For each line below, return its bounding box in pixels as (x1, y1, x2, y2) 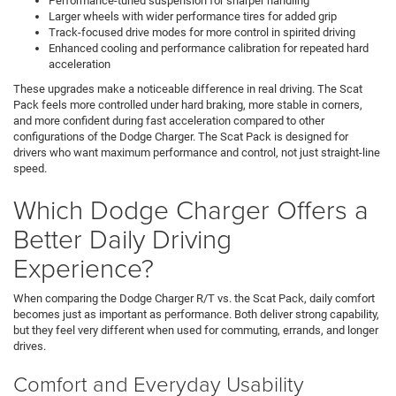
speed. (13, 161, 47, 175)
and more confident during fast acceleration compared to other (13, 113, 324, 127)
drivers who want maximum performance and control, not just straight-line (13, 145, 380, 159)
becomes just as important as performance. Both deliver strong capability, (13, 307, 379, 321)
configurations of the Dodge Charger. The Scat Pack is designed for (13, 129, 348, 143)
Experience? (13, 248, 154, 286)
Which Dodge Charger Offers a (13, 190, 369, 227)
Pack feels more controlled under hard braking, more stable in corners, (13, 97, 362, 111)
